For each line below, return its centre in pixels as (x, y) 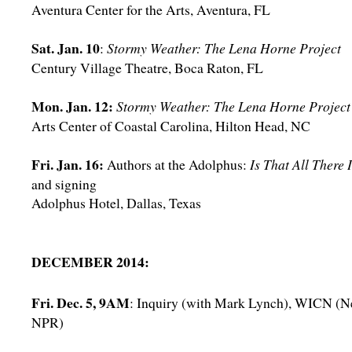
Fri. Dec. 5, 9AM (81, 302)
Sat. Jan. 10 (66, 48)
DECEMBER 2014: (90, 262)
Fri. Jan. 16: (68, 164)
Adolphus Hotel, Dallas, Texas (116, 203)
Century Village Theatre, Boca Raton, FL (147, 68)
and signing (64, 184)
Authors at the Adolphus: (177, 164)
